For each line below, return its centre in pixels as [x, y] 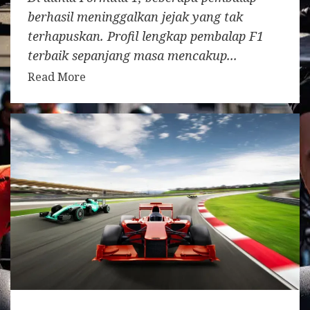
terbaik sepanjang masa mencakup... [133, 55]
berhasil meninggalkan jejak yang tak [135, 16]
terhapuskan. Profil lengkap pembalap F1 [146, 36]
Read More [57, 76]
